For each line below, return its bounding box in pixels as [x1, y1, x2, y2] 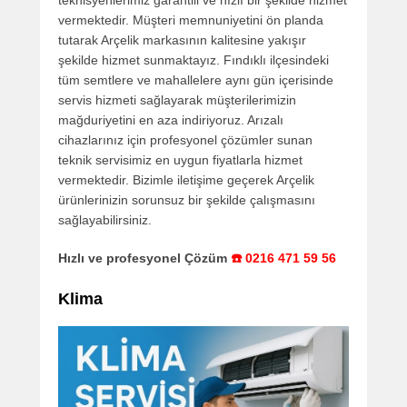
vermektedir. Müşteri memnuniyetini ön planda [58, 12, 323, 27]
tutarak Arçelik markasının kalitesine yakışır [58, 32, 306, 47]
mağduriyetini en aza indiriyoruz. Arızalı [58, 112, 283, 127]
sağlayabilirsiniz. [58, 212, 152, 227]
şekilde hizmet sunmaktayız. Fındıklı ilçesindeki [58, 52, 329, 67]
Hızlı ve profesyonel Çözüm [58, 250, 231, 265]
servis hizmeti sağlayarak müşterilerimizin [58, 92, 296, 107]
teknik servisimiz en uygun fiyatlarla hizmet [58, 152, 303, 167]
